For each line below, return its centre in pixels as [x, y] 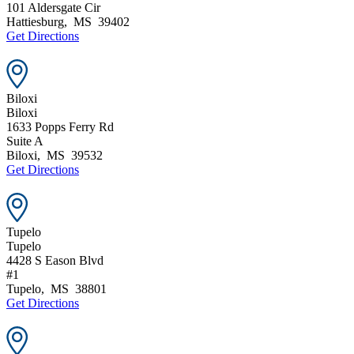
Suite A [25, 141]
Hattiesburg [35, 21]
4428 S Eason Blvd [55, 260]
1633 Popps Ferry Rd [60, 126]
